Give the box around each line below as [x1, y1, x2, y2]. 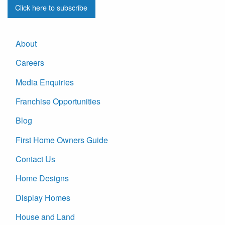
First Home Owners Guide [16, 134, 108, 146]
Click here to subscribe [15, 2, 88, 13]
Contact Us [16, 153, 55, 165]
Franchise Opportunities [16, 95, 100, 107]
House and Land [16, 211, 75, 223]
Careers [16, 57, 44, 69]
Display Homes [16, 191, 70, 203]
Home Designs [16, 172, 69, 184]
